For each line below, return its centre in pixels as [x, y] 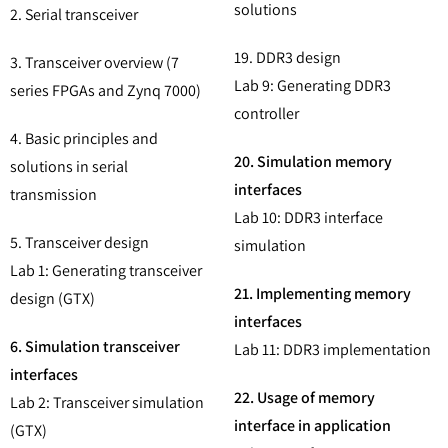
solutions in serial [69, 167]
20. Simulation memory [313, 162]
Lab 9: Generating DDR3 [312, 86]
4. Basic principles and [84, 139]
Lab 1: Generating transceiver [106, 271]
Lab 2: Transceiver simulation [107, 403]
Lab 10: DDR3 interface [308, 218]
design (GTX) [52, 299]
